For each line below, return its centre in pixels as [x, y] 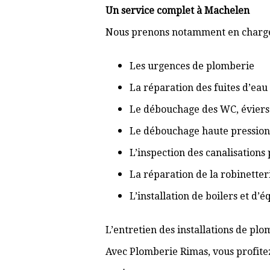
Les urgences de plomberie [192, 66]
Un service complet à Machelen [177, 11]
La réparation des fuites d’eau [199, 88]
